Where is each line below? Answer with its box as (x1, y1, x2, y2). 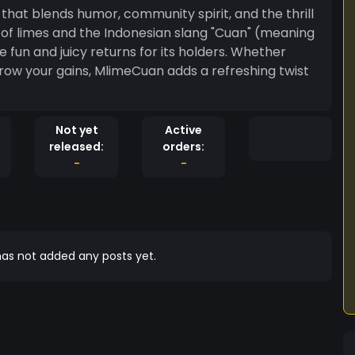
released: (49, 139, 104, 155)
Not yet (55, 122, 98, 138)
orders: (162, 139, 204, 155)
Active (165, 122, 202, 138)
